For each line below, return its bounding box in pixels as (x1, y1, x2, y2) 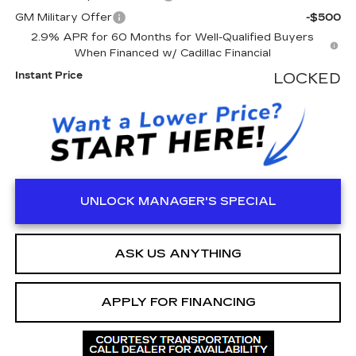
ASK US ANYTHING (114, 246, 242, 261)
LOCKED (273, 70, 342, 88)
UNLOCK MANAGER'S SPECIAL (79, 195, 277, 209)
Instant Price (14, 70, 83, 82)
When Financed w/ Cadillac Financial (73, 47, 271, 60)
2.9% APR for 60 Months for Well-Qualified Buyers (30, 31, 314, 44)
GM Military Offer (14, 11, 112, 25)
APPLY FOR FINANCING (100, 295, 256, 310)
